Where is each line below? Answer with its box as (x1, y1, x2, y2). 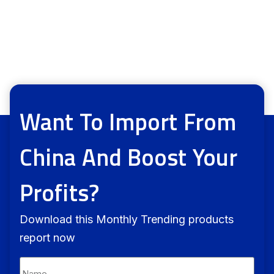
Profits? (20, 175, 99, 211)
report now (20, 231, 78, 245)
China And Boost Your (20, 139, 238, 176)
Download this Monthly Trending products (20, 213, 234, 226)
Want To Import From (20, 104, 236, 140)
